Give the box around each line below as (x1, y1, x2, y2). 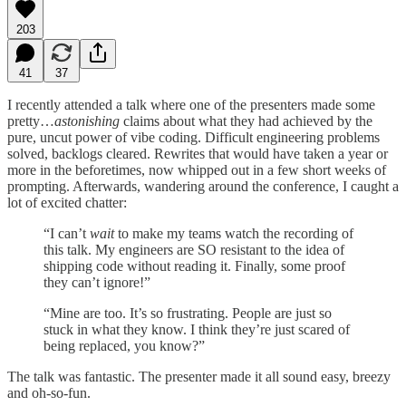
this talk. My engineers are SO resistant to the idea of (43, 241, 344, 257)
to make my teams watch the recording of (114, 225, 353, 241)
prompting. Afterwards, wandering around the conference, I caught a (7, 178, 399, 194)
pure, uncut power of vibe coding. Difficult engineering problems (7, 129, 380, 145)
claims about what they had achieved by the (120, 112, 372, 129)
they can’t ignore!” (43, 274, 150, 290)
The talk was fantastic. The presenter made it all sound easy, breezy (7, 368, 391, 384)
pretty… (7, 112, 54, 129)
